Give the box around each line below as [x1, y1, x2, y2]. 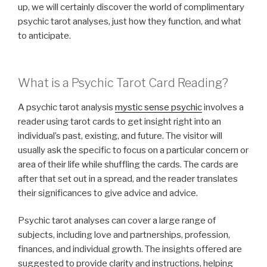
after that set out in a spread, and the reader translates [18, 173, 238, 184]
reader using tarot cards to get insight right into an [18, 116, 221, 127]
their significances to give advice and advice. [18, 187, 198, 198]
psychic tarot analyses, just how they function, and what [18, 16, 241, 27]
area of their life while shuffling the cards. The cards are [18, 159, 238, 170]
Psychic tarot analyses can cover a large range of [18, 215, 216, 226]
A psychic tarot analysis [18, 101, 115, 113]
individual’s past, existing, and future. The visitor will [18, 130, 222, 141]
